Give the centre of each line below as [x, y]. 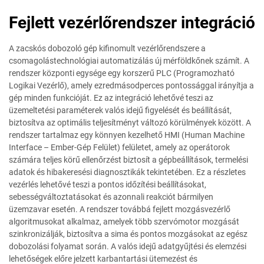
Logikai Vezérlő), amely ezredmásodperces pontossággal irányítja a [131, 85]
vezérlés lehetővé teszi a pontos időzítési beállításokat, [108, 184]
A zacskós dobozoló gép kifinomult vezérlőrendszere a [107, 48]
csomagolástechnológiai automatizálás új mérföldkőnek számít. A [129, 60]
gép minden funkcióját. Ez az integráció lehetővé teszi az [111, 98]
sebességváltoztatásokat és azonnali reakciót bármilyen [111, 197]
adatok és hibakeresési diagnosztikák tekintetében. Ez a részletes [127, 172]
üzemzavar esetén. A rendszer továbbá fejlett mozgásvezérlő [120, 209]
